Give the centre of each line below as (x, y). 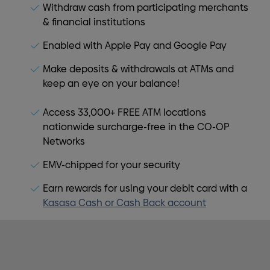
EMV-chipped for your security (111, 165)
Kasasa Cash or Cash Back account (124, 202)
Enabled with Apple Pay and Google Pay (135, 46)
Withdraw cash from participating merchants (146, 8)
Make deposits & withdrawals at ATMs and (138, 69)
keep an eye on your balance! (111, 83)
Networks (64, 141)
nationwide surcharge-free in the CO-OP (136, 127)
